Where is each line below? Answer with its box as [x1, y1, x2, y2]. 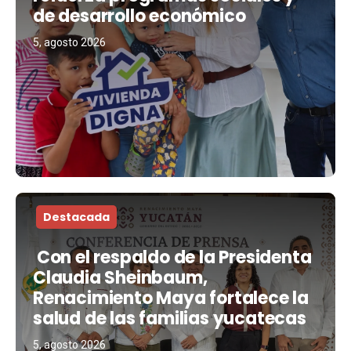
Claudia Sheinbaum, [33, 265, 208, 290]
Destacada [43, 208, 110, 225]
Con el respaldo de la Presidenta [33, 244, 312, 270]
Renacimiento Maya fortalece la [33, 285, 309, 310]
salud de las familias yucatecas [33, 306, 310, 331]
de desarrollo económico [33, 3, 246, 28]
